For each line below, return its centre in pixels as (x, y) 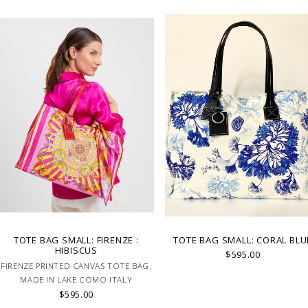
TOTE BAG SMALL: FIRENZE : (76, 240)
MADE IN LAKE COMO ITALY (76, 279)
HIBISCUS (76, 250)
